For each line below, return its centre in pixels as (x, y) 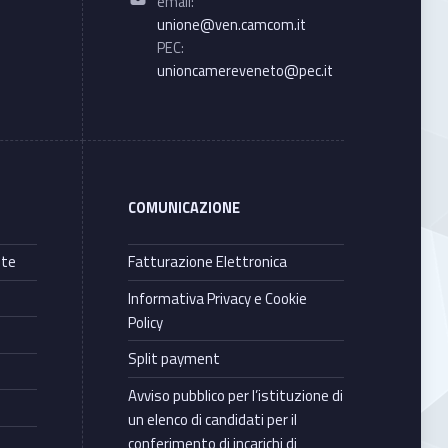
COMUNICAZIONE (183, 207)
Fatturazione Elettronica (207, 262)
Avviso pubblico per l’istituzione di (235, 395)
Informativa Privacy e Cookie (217, 298)
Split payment (173, 359)
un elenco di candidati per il (212, 419)
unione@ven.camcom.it (231, 24)
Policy (145, 322)
